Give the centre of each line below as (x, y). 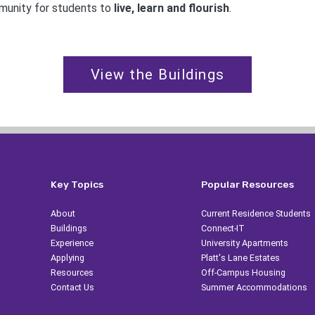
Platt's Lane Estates (240, 258)
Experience (72, 243)
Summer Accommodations (254, 288)
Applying (67, 258)
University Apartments (244, 243)
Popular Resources (247, 185)
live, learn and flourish (172, 8)
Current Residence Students (256, 214)
